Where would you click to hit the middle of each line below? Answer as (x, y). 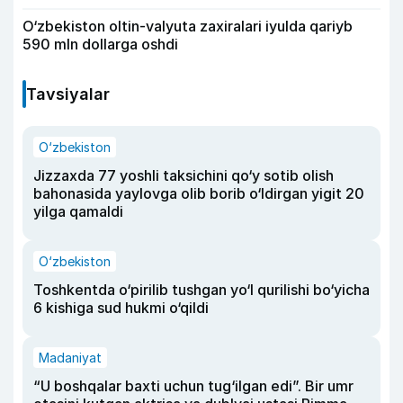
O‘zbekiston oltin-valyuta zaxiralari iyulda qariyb (188, 27)
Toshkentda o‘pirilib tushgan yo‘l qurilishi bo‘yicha (201, 290)
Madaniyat (70, 358)
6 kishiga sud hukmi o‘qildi (121, 308)
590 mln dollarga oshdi (100, 45)
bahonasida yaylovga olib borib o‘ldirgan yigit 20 (199, 194)
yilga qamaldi (78, 212)
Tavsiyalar (68, 94)
